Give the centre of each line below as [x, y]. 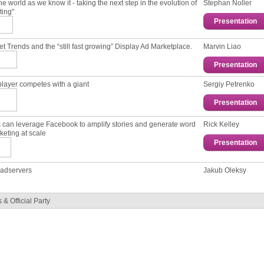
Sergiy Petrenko [229, 84]
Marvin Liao [222, 46]
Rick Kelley [221, 124]
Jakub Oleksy [225, 170]
